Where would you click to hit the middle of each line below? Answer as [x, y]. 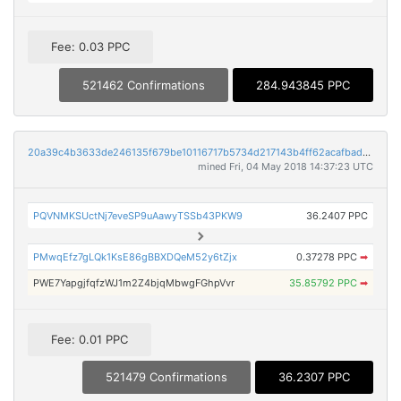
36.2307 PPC [314, 376]
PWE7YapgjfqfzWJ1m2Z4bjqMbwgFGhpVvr [134, 282]
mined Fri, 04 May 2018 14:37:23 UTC [286, 166]
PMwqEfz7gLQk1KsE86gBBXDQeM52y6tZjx [136, 256]
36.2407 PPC [337, 215]
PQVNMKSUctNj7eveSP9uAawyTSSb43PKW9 [138, 215]
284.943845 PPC [303, 85]
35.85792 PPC [324, 282]
